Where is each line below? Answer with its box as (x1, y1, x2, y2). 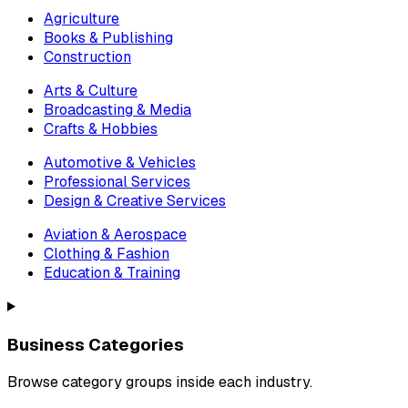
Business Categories (7, 332, 184, 356)
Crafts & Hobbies (44, 118, 158, 138)
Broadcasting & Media (44, 99, 191, 119)
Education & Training (44, 262, 180, 282)
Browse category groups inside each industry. (7, 372, 312, 393)
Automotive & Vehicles (44, 152, 196, 172)
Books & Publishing (44, 27, 173, 47)
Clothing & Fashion (44, 243, 169, 263)
